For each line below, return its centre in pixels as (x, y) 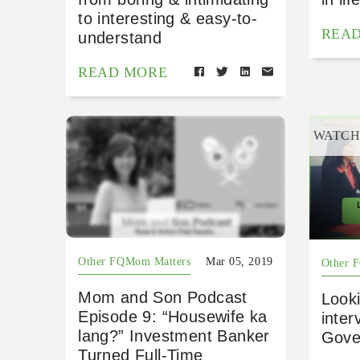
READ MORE (123, 73)
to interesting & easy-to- (168, 19)
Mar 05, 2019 (239, 262)
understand (120, 38)
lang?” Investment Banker (174, 336)
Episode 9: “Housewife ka (173, 317)
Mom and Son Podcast (163, 298)
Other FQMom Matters (135, 262)
